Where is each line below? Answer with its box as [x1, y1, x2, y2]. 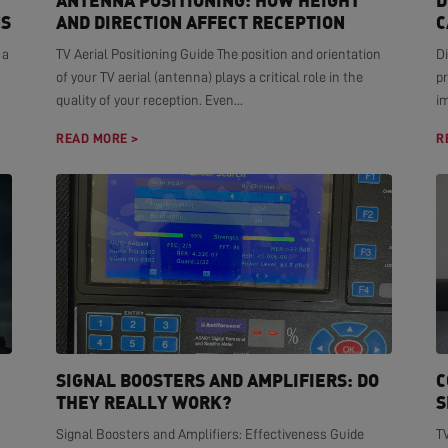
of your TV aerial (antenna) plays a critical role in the [56, 70, 363, 84]
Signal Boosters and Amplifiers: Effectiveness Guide [56, 427, 364, 441]
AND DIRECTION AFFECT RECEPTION [56, 11, 345, 33]
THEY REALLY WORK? [56, 391, 231, 413]
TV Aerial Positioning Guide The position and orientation [56, 47, 381, 61]
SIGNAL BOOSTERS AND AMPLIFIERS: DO [56, 369, 379, 391]
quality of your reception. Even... [56, 93, 243, 107]
